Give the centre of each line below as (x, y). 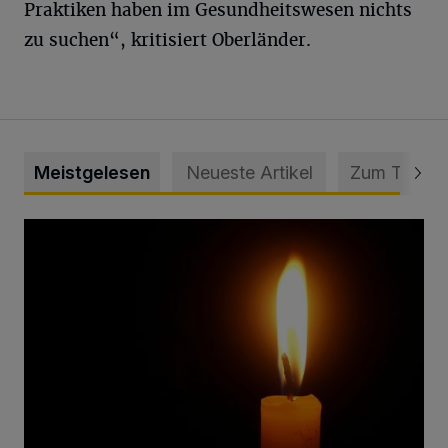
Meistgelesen (92, 172)
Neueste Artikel (249, 172)
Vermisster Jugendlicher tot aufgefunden (168, 229)
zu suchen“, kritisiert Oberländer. (167, 39)
